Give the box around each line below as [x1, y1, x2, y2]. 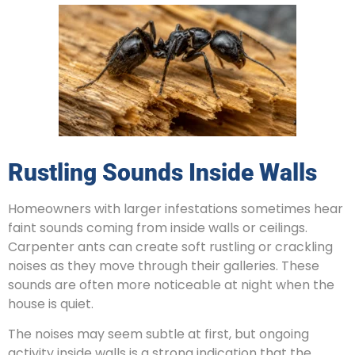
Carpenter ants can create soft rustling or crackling [8, 237, 333, 256]
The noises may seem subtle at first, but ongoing [8, 324, 309, 343]
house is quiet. [8, 294, 94, 313]
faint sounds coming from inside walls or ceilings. [8, 218, 307, 237]
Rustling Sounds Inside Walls [8, 158, 317, 186]
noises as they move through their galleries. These [8, 256, 319, 275]
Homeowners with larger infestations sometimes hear [8, 199, 343, 218]
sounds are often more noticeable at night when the [8, 275, 334, 294]
